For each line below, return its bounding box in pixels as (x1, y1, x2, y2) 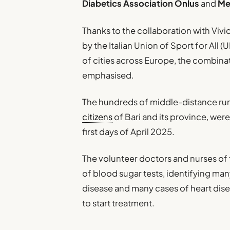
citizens (82, 111, 113, 122)
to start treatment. (82, 198, 155, 209)
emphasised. (82, 69, 135, 81)
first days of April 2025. (82, 126, 175, 137)
